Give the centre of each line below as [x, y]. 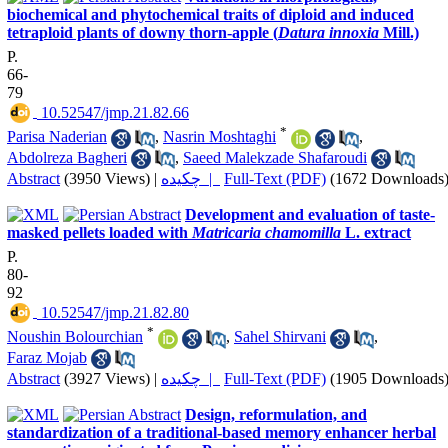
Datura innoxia [328, 32]
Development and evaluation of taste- [310, 214]
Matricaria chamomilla [266, 232]
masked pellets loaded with [99, 232]
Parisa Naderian [57, 137]
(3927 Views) [107, 378]
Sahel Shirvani [280, 337]
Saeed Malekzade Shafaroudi [275, 157]
